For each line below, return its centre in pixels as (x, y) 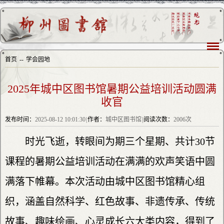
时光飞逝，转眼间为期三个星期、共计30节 (120, 141)
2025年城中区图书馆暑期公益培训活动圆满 (112, 88)
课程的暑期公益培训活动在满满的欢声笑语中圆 (110, 161)
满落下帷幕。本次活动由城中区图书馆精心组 (105, 181)
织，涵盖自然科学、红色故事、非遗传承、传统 (110, 201)
